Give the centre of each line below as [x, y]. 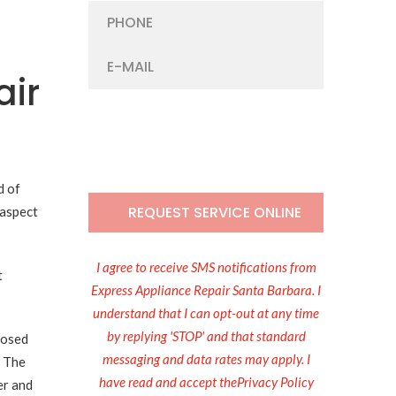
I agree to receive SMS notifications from [206, 267]
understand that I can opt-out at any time [206, 313]
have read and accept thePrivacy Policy [206, 382]
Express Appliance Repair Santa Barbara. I [206, 290]
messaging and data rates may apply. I [206, 359]
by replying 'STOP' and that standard [206, 336]
